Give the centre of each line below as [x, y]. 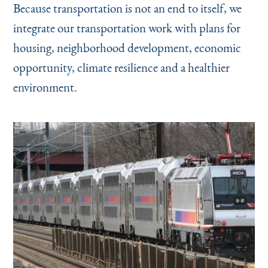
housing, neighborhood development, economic [127, 47]
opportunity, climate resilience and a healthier [121, 67]
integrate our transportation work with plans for [127, 28]
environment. [45, 87]
